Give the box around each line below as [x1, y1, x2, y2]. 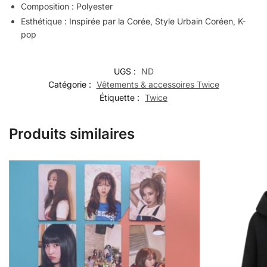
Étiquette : [100, 92, 142, 103]
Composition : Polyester [21, 1, 113, 12]
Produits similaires [9, 125, 135, 143]
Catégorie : [48, 79, 94, 90]
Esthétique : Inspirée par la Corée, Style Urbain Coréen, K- [21, 16, 246, 27]
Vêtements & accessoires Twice [96, 79, 219, 90]
